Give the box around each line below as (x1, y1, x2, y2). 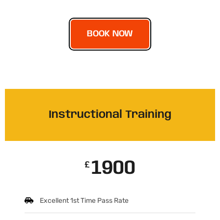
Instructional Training (49, 109, 171, 120)
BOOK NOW (87, 29, 133, 38)
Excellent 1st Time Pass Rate (40, 196, 129, 205)
